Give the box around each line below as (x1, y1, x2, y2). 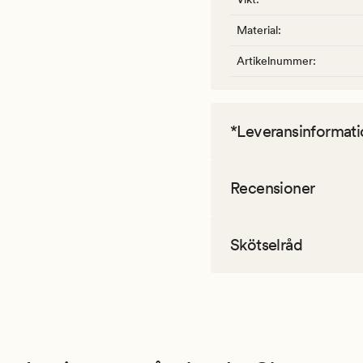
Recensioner (230, 178, 315, 199)
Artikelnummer (237, 54, 313, 68)
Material (237, 23, 278, 37)
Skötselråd (230, 235, 302, 255)
